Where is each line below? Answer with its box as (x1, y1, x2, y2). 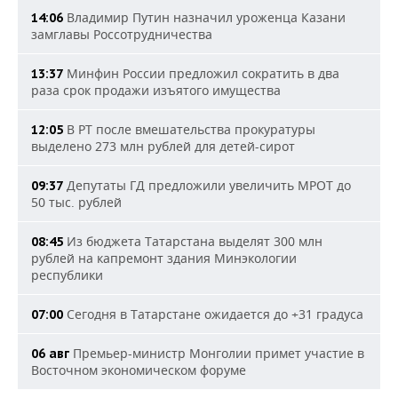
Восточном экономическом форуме (31, 362, 246, 378)
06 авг (31, 346, 69, 362)
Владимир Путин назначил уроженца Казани (63, 9, 346, 26)
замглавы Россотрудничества (31, 26, 212, 43)
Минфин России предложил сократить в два (63, 65, 339, 82)
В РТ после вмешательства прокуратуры (63, 121, 315, 138)
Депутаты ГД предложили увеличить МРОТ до (63, 177, 351, 194)
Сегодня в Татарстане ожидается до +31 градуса (63, 306, 363, 322)
